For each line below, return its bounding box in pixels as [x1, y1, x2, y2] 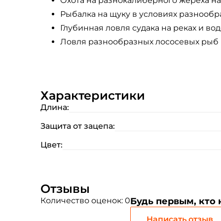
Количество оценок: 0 [40, 196, 130, 205]
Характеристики [40, 88, 145, 103]
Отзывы [40, 182, 90, 196]
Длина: [40, 103, 69, 112]
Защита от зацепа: [40, 121, 115, 131]
